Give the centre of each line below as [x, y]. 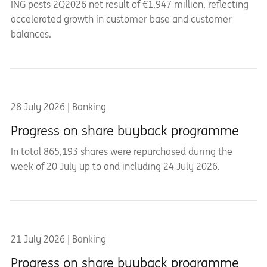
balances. [31, 34]
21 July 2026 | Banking [58, 239]
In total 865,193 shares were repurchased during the [122, 151]
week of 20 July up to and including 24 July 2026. [115, 166]
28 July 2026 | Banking [58, 107]
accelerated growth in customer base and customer [121, 19]
